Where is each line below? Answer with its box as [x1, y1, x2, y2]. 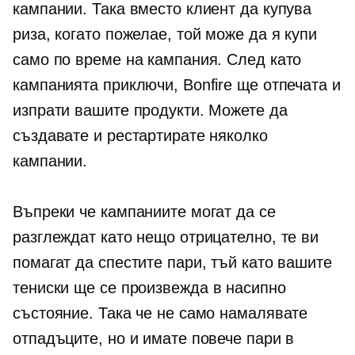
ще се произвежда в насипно [69, 279, 286, 296]
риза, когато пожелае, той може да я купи [13, 25, 317, 43]
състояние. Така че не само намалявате [13, 304, 308, 322]
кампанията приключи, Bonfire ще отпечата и [13, 76, 341, 94]
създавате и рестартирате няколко [13, 127, 268, 144]
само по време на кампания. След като [13, 51, 302, 68]
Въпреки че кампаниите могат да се [13, 203, 276, 220]
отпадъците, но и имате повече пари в [13, 330, 295, 347]
